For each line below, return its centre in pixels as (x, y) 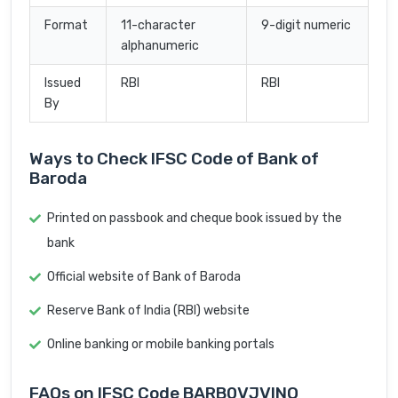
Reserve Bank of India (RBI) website (148, 311)
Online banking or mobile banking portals (161, 345)
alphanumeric (160, 46)
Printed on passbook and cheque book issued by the (195, 219)
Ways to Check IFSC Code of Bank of (174, 159)
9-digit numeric (306, 26)
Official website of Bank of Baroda (144, 277)
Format (66, 26)
